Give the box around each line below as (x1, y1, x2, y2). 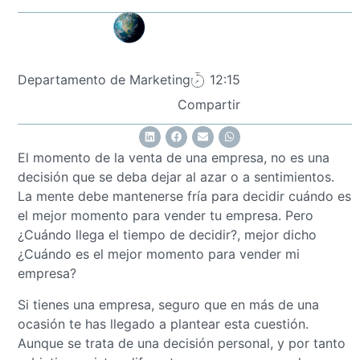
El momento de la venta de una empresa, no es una (18, 149, 329, 166)
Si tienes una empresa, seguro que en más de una (18, 296, 319, 313)
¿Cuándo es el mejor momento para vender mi (18, 246, 300, 263)
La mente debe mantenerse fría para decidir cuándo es (18, 188, 351, 205)
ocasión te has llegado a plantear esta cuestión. (18, 315, 309, 332)
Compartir (178, 96, 240, 113)
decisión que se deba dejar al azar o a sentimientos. (18, 169, 334, 186)
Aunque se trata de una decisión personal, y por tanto (18, 334, 346, 351)
